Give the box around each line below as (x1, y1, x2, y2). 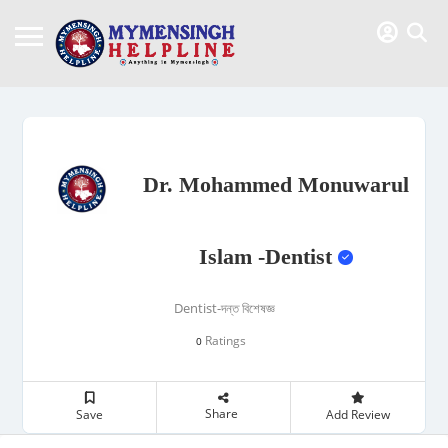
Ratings (202, 331, 246, 349)
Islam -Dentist (198, 243, 338, 269)
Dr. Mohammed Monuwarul (142, 171, 409, 197)
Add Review (325, 405, 390, 423)
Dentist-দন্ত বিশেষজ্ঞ (173, 298, 275, 317)
